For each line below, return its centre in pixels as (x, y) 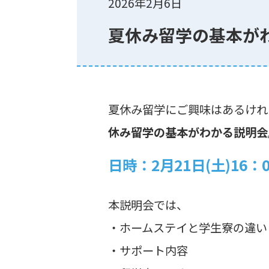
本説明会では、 (148, 205)
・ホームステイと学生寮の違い (188, 228)
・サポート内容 (148, 251)
